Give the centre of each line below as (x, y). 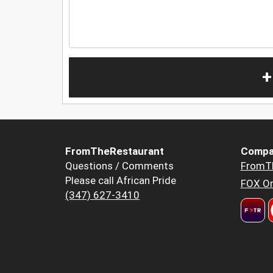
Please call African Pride (121, 181)
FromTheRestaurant (115, 151)
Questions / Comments (119, 166)
